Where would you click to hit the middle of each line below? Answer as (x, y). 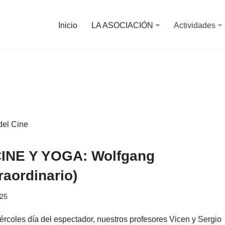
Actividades (195, 25)
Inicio (68, 25)
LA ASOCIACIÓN (122, 25)
